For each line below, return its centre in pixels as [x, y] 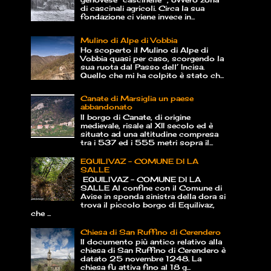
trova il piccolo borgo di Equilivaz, [147, 205]
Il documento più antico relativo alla [151, 242]
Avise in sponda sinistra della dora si [153, 197]
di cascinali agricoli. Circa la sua [142, 8]
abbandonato [106, 107]
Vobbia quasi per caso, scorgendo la [152, 59]
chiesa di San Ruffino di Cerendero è [153, 250]
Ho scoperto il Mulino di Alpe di [144, 50]
